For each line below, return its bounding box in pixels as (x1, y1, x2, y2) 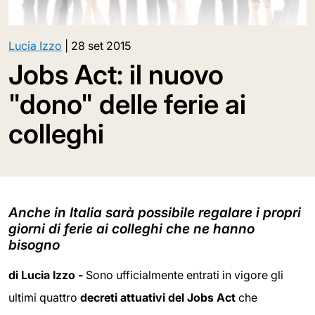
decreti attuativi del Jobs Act (80, 290, 238, 305)
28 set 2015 (71, 39, 131, 53)
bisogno (8, 236, 60, 254)
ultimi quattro (8, 290, 80, 305)
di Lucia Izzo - (8, 268, 86, 283)
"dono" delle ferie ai (8, 88, 246, 121)
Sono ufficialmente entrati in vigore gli (86, 268, 283, 283)
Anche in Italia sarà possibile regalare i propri (8, 204, 301, 221)
